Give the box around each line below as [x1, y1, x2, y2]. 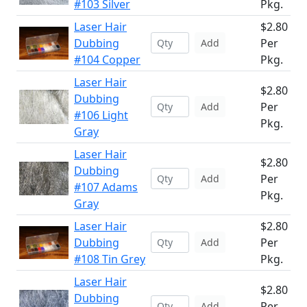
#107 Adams [74, 180, 138, 195]
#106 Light [74, 108, 128, 123]
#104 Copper [74, 52, 140, 67]
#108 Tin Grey [74, 251, 145, 267]
